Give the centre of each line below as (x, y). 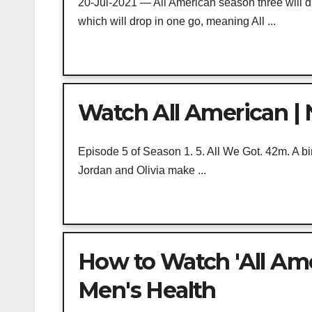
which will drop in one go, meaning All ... (177, 21)
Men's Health (147, 290)
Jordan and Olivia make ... (142, 171)
